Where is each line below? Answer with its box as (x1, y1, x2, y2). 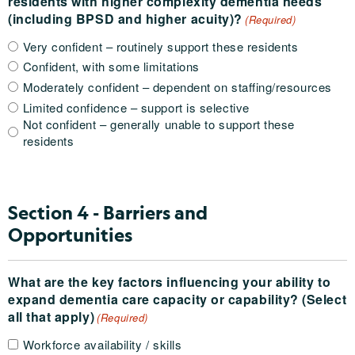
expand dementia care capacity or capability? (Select (8, 289, 347, 308)
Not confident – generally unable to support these (22, 115, 295, 132)
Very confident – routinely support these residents (22, 37, 299, 55)
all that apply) (8, 307, 95, 326)
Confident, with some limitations (22, 58, 200, 75)
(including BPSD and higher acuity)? (8, 9, 242, 28)
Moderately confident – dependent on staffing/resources (22, 78, 332, 96)
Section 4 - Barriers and (8, 200, 208, 224)
